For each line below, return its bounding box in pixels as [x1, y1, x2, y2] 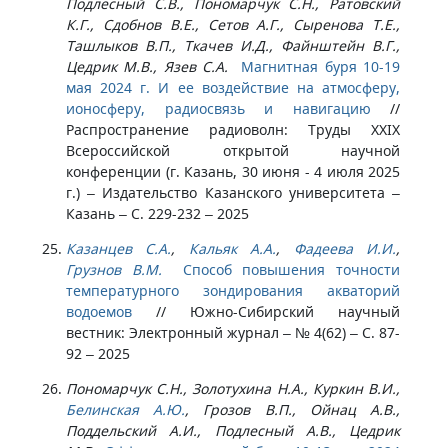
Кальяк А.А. [188, 239, 277, 258]
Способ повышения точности [182, 260, 401, 279]
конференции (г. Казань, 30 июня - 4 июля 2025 [66, 162, 400, 181]
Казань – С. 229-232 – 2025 [66, 204, 249, 223]
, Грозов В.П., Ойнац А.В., [185, 400, 401, 419]
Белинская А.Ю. [66, 400, 186, 419]
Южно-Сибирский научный [190, 302, 400, 321]
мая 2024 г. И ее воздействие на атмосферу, [66, 78, 400, 97]
